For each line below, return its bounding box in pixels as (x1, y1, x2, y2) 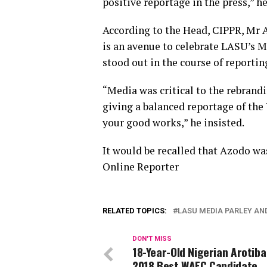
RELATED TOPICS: (103, 206, 167, 215)
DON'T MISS (132, 234, 172, 243)
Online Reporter (103, 159, 179, 173)
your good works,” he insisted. (103, 115, 244, 129)
